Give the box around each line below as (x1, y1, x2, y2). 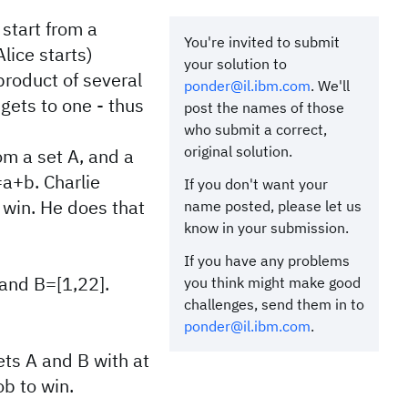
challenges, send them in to (184, 295, 364, 313)
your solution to (184, 55, 287, 73)
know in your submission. (184, 219, 349, 237)
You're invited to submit (184, 33, 340, 51)
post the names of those (184, 98, 344, 117)
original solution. (184, 142, 292, 160)
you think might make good (184, 273, 361, 291)
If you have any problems (184, 251, 350, 270)
